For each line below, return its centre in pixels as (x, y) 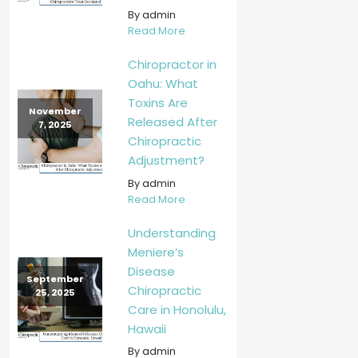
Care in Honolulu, (177, 309)
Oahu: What (163, 84)
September (56, 279)
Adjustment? (166, 161)
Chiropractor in (172, 65)
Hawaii (147, 328)
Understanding (171, 233)
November (56, 111)
